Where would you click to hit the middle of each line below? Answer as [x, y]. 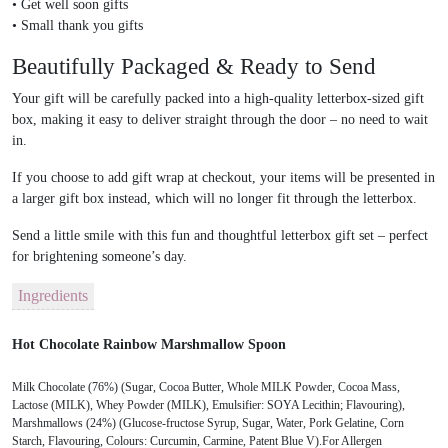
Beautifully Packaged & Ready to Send [194, 66]
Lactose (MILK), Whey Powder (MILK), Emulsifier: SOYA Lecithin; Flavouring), [208, 404]
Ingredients [53, 296]
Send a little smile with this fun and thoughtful [146, 236]
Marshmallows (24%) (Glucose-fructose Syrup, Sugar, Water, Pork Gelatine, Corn [208, 422]
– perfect [401, 236]
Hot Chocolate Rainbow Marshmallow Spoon [149, 344]
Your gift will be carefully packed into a [128, 99]
